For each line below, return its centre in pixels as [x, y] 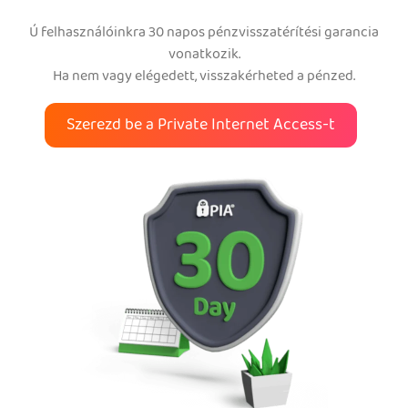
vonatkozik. [204, 55]
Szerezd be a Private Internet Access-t [200, 126]
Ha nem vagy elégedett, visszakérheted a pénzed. [204, 77]
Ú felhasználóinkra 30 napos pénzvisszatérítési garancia [204, 33]
